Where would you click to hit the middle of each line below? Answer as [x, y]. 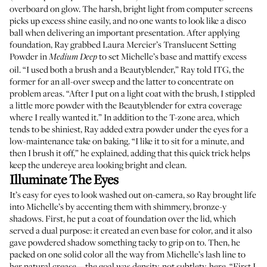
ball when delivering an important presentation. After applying [125, 32]
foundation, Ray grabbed [56, 44]
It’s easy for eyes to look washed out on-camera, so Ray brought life [133, 194]
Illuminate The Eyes [64, 179]
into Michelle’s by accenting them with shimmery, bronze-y [118, 206]
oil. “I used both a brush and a [65, 69]
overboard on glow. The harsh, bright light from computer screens [131, 8]
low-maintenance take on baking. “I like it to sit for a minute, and [127, 141]
